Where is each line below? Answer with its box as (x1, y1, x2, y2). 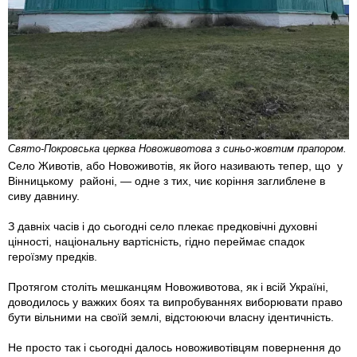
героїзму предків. (8, 250, 97, 264)
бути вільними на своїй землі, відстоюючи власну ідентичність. (8, 311, 334, 324)
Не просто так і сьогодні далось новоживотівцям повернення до (8, 341, 341, 355)
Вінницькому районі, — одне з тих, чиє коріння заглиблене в (8, 175, 325, 188)
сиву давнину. (8, 190, 80, 203)
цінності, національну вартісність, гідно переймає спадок (8, 235, 304, 249)
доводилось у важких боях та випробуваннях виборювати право (8, 296, 343, 309)
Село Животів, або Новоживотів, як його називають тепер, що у (8, 159, 343, 173)
